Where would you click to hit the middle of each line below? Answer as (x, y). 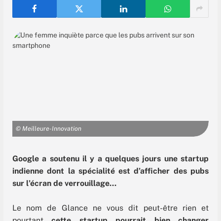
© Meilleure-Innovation (49, 128)
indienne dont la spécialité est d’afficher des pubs (110, 171)
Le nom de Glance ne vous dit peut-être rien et (110, 208)
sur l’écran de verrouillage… (64, 183)
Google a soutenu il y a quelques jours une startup (110, 158)
